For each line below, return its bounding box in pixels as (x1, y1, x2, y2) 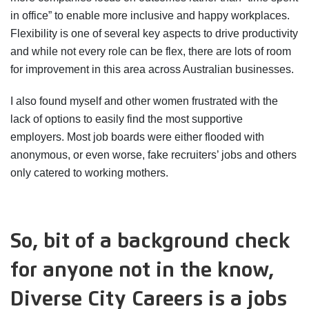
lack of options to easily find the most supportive (10, 113, 243, 126)
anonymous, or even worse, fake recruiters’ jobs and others (10, 149, 297, 161)
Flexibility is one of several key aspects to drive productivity (10, 28, 298, 40)
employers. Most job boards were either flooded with (10, 131, 264, 143)
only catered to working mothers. (10, 167, 168, 179)
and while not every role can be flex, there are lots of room (10, 46, 291, 58)
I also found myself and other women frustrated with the (10, 95, 278, 108)
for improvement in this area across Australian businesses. (10, 63, 294, 76)
